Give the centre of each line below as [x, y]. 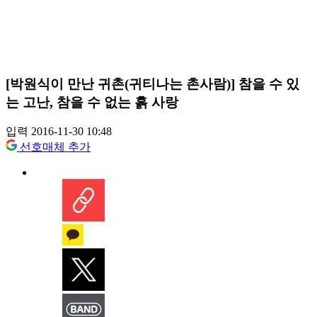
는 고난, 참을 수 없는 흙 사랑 [92, 102]
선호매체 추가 [55, 147]
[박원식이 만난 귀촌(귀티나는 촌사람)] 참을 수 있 [152, 83]
